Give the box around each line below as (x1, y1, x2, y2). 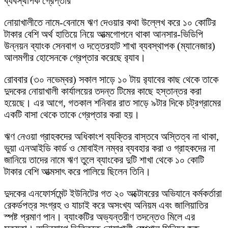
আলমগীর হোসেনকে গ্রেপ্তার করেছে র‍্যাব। (4, 52, 146, 64)
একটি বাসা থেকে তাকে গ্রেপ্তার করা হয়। (4, 109, 139, 121)
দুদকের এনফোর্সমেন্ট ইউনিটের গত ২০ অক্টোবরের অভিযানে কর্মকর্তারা (4, 188, 222, 199)
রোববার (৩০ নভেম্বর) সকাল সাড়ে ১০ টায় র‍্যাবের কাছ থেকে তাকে (4, 74, 218, 85)
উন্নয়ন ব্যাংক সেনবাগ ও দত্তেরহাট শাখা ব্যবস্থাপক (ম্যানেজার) (4, 40, 215, 52)
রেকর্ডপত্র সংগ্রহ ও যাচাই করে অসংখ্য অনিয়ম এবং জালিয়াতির (4, 199, 208, 211)
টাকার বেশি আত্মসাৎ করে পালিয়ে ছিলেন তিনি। (4, 166, 151, 178)
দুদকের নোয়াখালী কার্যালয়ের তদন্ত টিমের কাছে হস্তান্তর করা (4, 85, 202, 97)
